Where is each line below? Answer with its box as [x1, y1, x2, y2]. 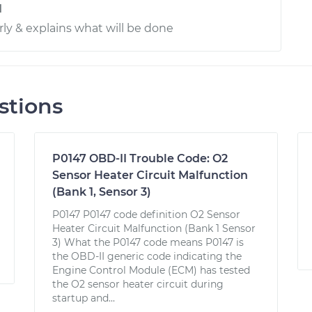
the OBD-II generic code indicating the [52, 250, 242, 263]
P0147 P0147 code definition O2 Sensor [52, 208, 241, 221]
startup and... [52, 292, 116, 304]
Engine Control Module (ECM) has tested [52, 264, 251, 276]
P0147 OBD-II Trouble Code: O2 [52, 152, 228, 165]
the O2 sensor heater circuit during [52, 278, 224, 290]
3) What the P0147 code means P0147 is [52, 236, 244, 249]
